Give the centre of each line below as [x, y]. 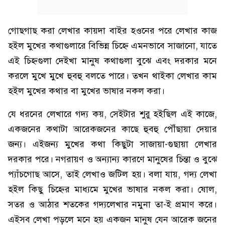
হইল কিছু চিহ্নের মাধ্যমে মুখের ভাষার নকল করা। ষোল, [113, 189]
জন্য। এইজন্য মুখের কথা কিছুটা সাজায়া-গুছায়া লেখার [113, 144]
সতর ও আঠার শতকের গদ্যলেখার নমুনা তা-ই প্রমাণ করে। [113, 204]
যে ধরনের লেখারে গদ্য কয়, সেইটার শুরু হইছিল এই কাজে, [113, 114]
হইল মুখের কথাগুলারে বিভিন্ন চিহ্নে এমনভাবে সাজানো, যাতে [113, 46]
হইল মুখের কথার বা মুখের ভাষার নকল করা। [86, 91]
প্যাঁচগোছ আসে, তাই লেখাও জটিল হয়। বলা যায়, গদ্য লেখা [113, 174]
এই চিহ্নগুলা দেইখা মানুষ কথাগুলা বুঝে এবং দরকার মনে [113, 61]
